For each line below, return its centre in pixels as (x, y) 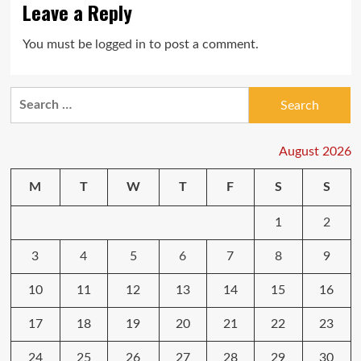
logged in (120, 45)
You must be (58, 45)
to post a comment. (202, 45)
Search (29, 96)
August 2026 (315, 152)
